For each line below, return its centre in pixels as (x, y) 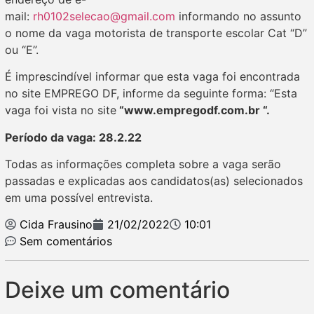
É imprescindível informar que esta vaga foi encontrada (152, 77)
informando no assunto (238, 16)
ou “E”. (22, 49)
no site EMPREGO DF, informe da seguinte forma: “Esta (151, 94)
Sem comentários (66, 241)
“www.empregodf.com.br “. (193, 110)
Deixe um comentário (117, 290)
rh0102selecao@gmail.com (104, 16)
